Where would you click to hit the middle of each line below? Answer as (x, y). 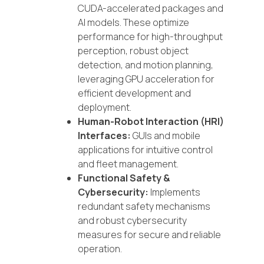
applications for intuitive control (145, 149)
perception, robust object (133, 50)
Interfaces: (104, 135)
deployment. (105, 107)
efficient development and (134, 93)
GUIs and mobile (166, 135)
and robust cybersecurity (132, 220)
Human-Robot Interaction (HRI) (151, 121)
